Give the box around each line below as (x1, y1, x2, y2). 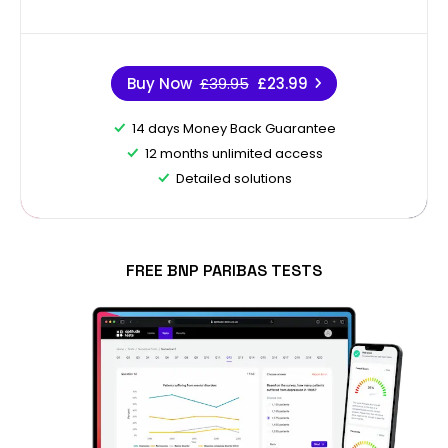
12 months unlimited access (144, 143, 323, 163)
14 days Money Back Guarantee (131, 118, 336, 138)
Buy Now (126, 72, 192, 94)
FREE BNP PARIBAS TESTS (126, 259, 322, 281)
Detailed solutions (175, 168, 292, 188)
